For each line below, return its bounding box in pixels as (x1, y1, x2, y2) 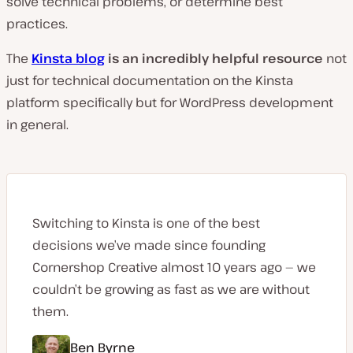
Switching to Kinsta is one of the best (32, 214, 260, 232)
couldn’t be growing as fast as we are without (32, 280, 310, 298)
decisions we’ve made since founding (32, 236, 266, 254)
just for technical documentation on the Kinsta (6, 71, 293, 89)
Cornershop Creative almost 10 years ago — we (32, 258, 316, 276)
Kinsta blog (32, 49, 105, 67)
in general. (6, 115, 69, 133)
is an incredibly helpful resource (105, 49, 323, 67)
